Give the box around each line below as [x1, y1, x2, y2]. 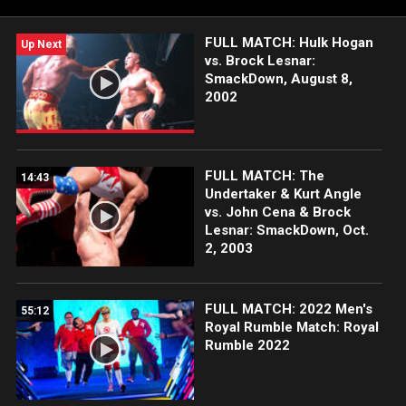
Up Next [21, 38, 62, 51]
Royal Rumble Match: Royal [204, 319, 379, 336]
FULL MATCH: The [204, 168, 324, 185]
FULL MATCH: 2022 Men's [204, 301, 372, 318]
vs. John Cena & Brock [204, 204, 351, 221]
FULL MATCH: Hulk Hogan [204, 34, 373, 51]
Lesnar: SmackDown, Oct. [204, 222, 369, 239]
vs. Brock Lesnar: [204, 53, 315, 69]
